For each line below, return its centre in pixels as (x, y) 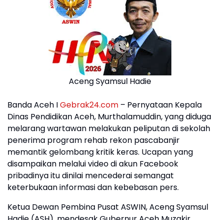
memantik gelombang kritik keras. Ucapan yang (100, 152)
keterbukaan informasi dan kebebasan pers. (93, 187)
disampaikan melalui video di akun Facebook (93, 164)
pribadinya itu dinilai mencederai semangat (91, 176)
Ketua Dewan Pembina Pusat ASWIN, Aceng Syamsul (108, 207)
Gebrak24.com (89, 105)
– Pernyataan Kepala (160, 105)
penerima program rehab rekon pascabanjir (94, 140)
